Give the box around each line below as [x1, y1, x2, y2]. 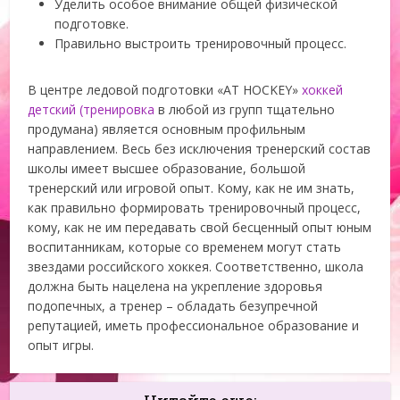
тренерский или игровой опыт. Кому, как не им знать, [28, 179, 355, 196]
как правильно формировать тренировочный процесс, [28, 199, 362, 216]
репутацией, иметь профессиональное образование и [28, 317, 360, 334]
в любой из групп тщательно [154, 101, 336, 118]
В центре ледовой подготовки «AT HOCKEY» [28, 81, 303, 98]
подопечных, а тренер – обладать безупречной [28, 297, 319, 314]
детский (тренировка [28, 101, 155, 118]
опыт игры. [28, 337, 95, 354]
